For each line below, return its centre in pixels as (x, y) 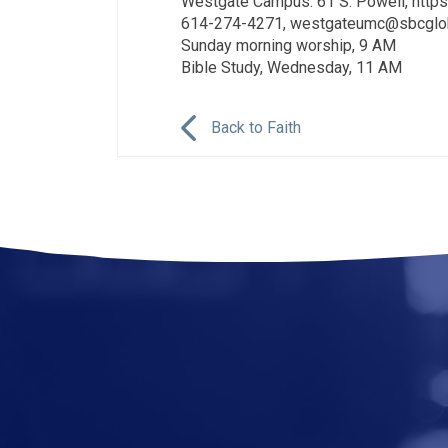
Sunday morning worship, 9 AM (288, 45)
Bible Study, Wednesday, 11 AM (291, 67)
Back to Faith (256, 127)
